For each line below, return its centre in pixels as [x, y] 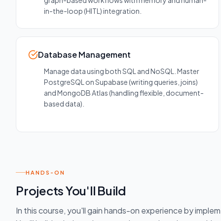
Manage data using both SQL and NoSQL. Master [122, 71]
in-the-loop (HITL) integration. [93, 11]
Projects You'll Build [71, 190]
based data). [64, 104]
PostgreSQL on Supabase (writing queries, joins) [121, 82]
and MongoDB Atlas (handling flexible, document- [124, 93]
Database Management [84, 55]
